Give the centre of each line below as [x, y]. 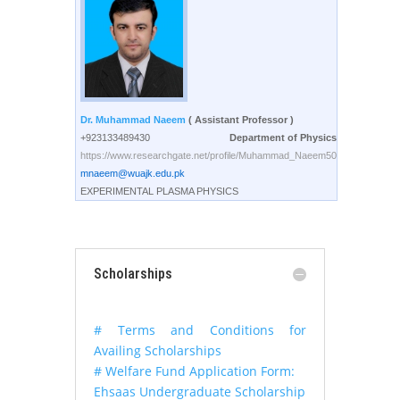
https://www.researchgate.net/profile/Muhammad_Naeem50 [208, 155]
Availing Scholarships [158, 350]
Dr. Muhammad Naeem [134, 120]
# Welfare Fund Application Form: [194, 371]
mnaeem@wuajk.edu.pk [133, 173]
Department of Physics [283, 137]
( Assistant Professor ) [241, 120]
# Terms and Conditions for [200, 330]
